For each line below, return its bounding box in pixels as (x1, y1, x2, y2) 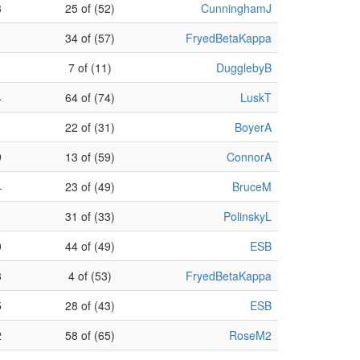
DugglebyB (216, 59, 272, 76)
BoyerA (235, 119, 272, 135)
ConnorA (227, 149, 272, 165)
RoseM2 (229, 327, 272, 343)
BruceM (232, 178, 272, 194)
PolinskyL (223, 208, 272, 224)
